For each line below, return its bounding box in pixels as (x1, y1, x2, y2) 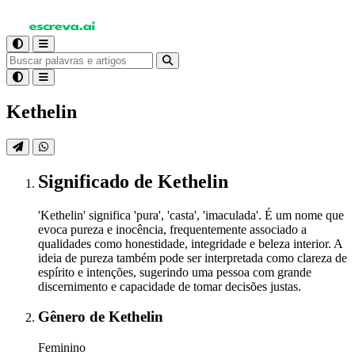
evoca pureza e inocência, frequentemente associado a (38, 222, 307, 236)
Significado (38, 170, 134, 192)
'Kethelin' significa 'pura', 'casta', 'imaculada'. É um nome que (38, 208, 344, 222)
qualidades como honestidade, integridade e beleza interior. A (38, 236, 342, 250)
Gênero (38, 308, 90, 326)
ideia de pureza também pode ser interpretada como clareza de (38, 250, 347, 265)
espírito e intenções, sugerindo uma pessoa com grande (38, 265, 311, 279)
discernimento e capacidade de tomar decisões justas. (38, 279, 301, 293)
